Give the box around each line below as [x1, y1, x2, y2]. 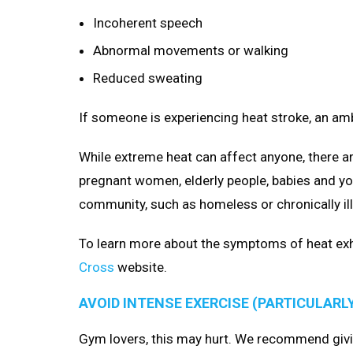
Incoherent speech [93, 15, 203, 32]
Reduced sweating [93, 70, 203, 87]
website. [114, 259, 167, 276]
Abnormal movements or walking [93, 43, 288, 59]
